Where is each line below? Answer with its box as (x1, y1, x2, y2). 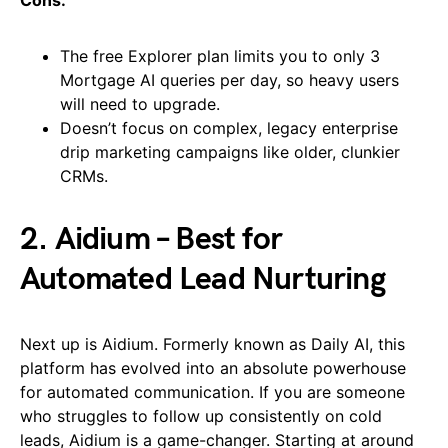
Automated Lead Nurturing (20, 260, 385, 300)
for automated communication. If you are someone (20, 382, 405, 403)
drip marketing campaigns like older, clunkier (60, 142, 400, 163)
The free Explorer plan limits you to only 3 (60, 46, 380, 67)
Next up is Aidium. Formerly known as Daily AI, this (20, 334, 405, 355)
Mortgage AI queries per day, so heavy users (60, 70, 399, 91)
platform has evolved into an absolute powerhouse (20, 358, 406, 379)
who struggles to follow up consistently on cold (20, 406, 382, 427)
